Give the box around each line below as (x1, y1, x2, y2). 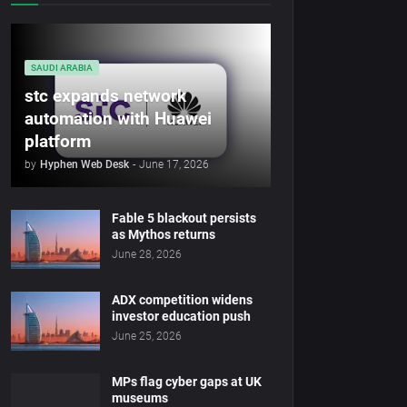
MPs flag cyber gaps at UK (112, 374, 262, 389)
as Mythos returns (112, 227, 215, 242)
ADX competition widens (112, 293, 253, 307)
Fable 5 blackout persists (112, 211, 256, 225)
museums (112, 391, 168, 405)
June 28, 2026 (112, 248, 182, 261)
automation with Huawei (25, 108, 212, 129)
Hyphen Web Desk (40, 158, 129, 171)
